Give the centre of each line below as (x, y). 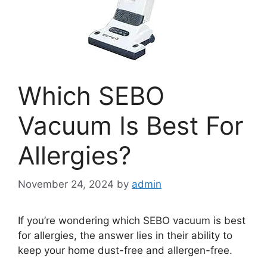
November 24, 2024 (66, 184)
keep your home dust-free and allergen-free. (125, 251)
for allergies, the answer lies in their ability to (125, 236)
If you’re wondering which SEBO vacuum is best (132, 221)
